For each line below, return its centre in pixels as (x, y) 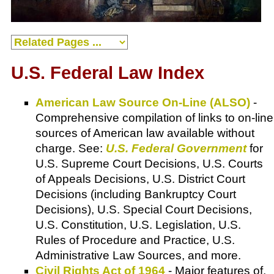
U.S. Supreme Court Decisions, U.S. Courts (149, 164)
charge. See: (71, 149)
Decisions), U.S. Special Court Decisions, (144, 210)
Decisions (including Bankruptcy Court (136, 194)
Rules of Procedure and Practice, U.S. (135, 240)
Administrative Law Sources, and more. (138, 256)
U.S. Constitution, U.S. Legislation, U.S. (138, 225)
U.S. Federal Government (176, 149)
